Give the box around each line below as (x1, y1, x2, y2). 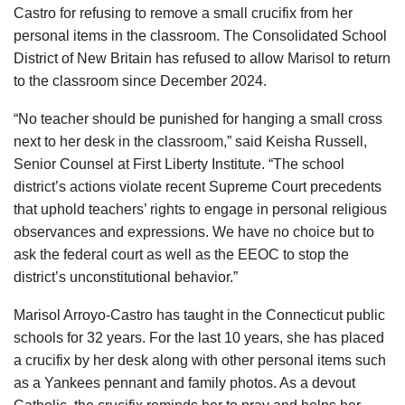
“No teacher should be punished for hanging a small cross (14, 111, 382, 127)
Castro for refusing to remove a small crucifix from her (14, 5, 353, 22)
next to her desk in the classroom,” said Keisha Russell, (14, 134, 367, 150)
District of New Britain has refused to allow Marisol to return (14, 51, 391, 67)
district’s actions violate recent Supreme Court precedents (14, 179, 381, 195)
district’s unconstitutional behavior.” (14, 269, 238, 286)
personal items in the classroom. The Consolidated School (14, 28, 387, 44)
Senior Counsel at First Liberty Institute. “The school (14, 156, 344, 173)
